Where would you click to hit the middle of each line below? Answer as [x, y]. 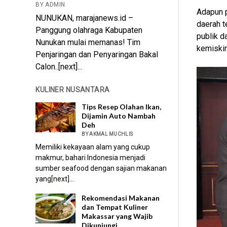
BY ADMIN [50, 5]
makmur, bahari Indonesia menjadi [91, 158]
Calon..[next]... [59, 67]
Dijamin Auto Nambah [119, 116]
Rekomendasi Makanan [121, 198]
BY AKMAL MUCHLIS [107, 134]
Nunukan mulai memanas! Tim [88, 43]
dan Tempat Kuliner [115, 207]
